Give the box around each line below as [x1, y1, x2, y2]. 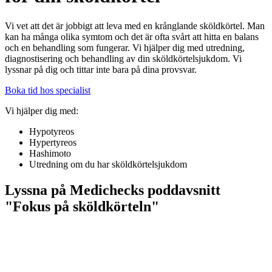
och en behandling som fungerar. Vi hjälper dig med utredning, [5, 42, 245, 53]
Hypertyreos [29, 137, 76, 148]
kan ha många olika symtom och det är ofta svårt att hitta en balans [5, 31, 259, 42]
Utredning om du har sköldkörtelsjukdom [29, 158, 187, 169]
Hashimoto [29, 148, 71, 158]
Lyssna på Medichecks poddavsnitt [5, 182, 220, 198]
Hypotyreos [29, 126, 74, 137]
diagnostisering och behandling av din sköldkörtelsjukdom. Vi [5, 53, 242, 64]
